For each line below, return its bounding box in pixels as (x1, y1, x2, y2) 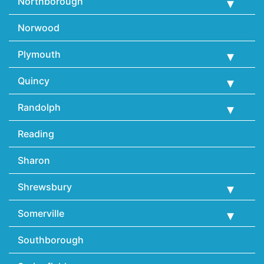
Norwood (18, 22, 60, 34)
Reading (18, 128, 54, 140)
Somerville (18, 207, 64, 220)
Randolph (18, 101, 61, 114)
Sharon (18, 154, 50, 167)
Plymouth (18, 48, 61, 61)
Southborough (18, 234, 84, 246)
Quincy (18, 75, 49, 87)
